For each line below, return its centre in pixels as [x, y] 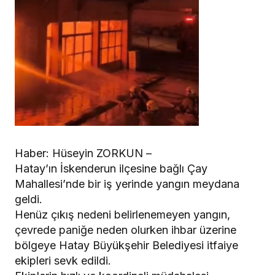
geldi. [29, 199]
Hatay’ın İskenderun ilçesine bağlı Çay [111, 168]
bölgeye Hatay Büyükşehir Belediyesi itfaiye [126, 245]
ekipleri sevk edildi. [63, 260]
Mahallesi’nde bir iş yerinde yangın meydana [127, 184]
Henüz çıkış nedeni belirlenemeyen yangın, [122, 214]
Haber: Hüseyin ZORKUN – [83, 153]
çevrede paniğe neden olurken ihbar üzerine [126, 230]
